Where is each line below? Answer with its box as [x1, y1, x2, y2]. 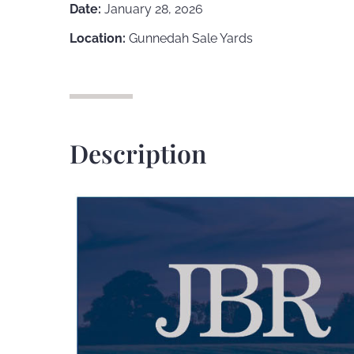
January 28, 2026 [101, 2, 203, 17]
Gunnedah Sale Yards [126, 31, 253, 47]
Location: [70, 31, 126, 47]
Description [70, 136, 206, 171]
